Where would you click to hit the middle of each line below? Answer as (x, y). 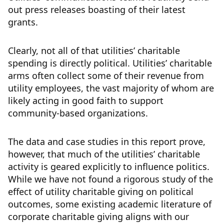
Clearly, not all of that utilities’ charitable (94, 51)
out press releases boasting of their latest (97, 10)
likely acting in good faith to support (86, 101)
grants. (25, 22)
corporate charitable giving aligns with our (98, 217)
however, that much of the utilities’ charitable (104, 154)
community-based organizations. (78, 113)
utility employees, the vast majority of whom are (111, 88)
